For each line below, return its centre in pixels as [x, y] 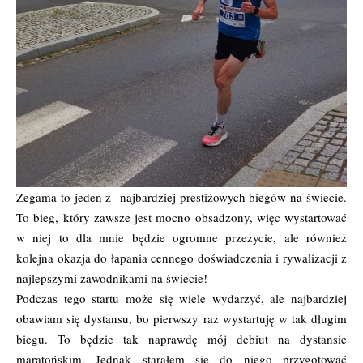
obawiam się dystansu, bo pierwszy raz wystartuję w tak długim [181, 319]
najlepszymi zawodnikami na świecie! [112, 278]
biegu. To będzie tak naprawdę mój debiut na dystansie [181, 339]
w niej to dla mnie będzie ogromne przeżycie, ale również [181, 238]
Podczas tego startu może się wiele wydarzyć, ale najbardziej [181, 299]
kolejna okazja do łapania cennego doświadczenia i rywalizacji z [181, 258]
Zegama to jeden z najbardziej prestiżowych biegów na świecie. [181, 197]
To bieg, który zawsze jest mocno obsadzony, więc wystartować [181, 218]
